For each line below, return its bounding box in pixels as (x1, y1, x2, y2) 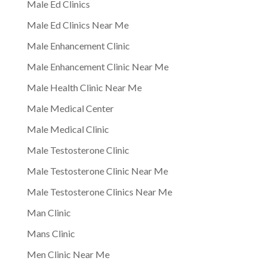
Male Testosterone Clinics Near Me (26, 185, 172, 197)
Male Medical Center (26, 102, 114, 114)
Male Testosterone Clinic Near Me (26, 164, 168, 176)
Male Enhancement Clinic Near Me (26, 60, 169, 72)
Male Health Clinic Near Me (26, 81, 142, 93)
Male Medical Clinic (26, 123, 109, 135)
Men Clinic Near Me (26, 248, 110, 260)
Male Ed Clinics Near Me (26, 18, 129, 30)
